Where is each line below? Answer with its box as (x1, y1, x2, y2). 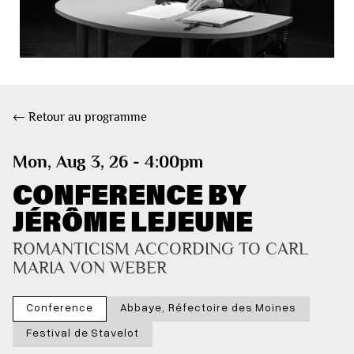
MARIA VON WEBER (13, 257, 167, 277)
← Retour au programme (13, 109, 147, 124)
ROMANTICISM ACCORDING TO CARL (13, 238, 313, 258)
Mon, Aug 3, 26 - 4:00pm (13, 151, 203, 171)
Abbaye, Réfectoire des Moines (119, 299, 297, 314)
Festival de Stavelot (26, 325, 140, 339)
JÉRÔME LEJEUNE (13, 201, 253, 239)
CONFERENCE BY (13, 175, 246, 212)
